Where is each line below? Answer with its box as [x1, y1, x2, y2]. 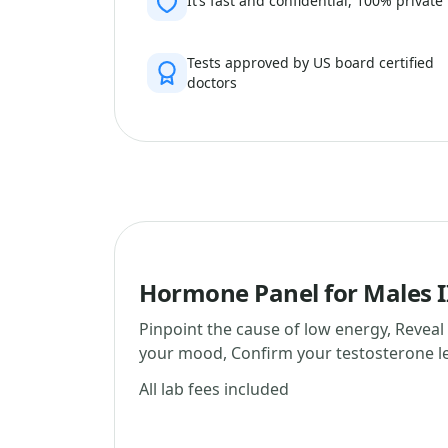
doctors [187, 73, 237, 92]
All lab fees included [139, 378, 289, 400]
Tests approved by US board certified [187, 53, 434, 72]
